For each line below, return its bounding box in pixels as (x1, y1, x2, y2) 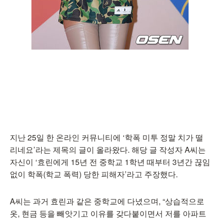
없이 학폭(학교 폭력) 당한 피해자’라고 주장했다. (10, 168, 180, 180)
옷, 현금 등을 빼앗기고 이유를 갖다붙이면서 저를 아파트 (10, 208, 206, 219)
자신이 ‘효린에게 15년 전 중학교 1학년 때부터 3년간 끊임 (10, 156, 210, 167)
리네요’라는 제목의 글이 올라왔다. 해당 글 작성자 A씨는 (10, 144, 206, 155)
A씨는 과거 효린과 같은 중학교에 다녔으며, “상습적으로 (10, 195, 204, 207)
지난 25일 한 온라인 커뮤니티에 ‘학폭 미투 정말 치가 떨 (10, 132, 203, 143)
